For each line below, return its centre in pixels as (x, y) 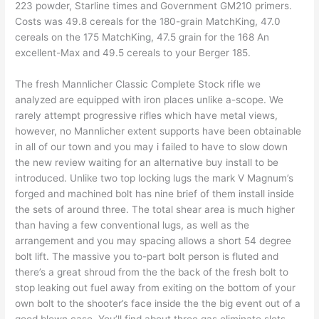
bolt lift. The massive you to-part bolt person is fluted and (147, 257)
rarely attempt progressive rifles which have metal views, (147, 116)
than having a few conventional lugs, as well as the (132, 225)
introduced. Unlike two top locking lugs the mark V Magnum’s (155, 178)
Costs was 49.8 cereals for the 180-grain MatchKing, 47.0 (148, 22)
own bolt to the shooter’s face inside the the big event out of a (158, 304)
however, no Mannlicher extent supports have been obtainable (158, 131)
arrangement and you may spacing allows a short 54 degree (153, 241)
